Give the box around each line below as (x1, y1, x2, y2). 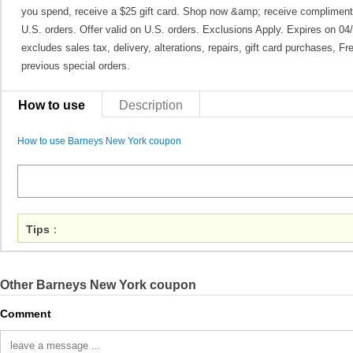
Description (119, 98, 183, 112)
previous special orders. (21, 60, 130, 72)
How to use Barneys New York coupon (17, 136, 181, 147)
